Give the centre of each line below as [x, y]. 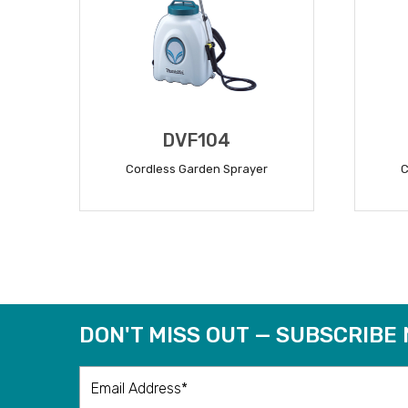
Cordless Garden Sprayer [196, 168]
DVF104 [197, 140]
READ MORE [197, 225]
